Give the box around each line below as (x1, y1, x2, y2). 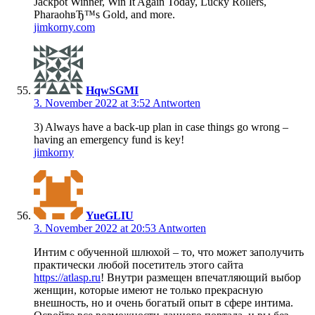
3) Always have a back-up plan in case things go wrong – (34, 121, 288, 134)
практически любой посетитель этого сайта (34, 259, 243, 271)
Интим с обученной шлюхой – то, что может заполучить (34, 246, 304, 259)
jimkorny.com (34, 21, 95, 34)
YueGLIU (86, 210, 134, 222)
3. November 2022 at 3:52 (34, 97, 153, 110)
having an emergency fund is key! (34, 134, 184, 146)
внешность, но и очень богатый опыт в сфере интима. (34, 297, 293, 309)
